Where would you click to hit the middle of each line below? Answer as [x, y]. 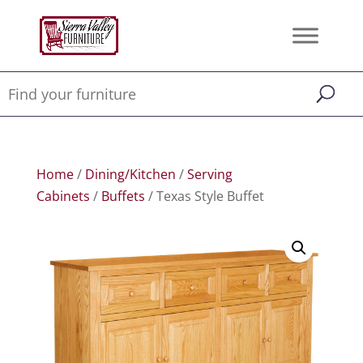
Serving [209, 174]
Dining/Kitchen [130, 174]
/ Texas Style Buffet [204, 196]
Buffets [123, 196]
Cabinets [63, 196]
